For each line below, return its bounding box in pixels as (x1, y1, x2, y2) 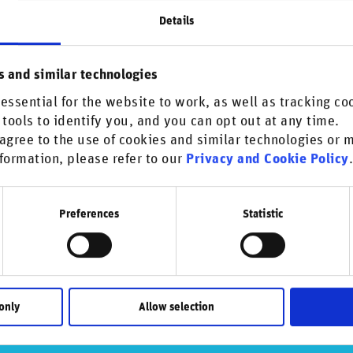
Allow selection (139, 301, 214, 314)
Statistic (243, 207, 283, 220)
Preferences (59, 207, 120, 220)
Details (159, 15, 194, 28)
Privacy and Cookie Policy (186, 151, 349, 166)
